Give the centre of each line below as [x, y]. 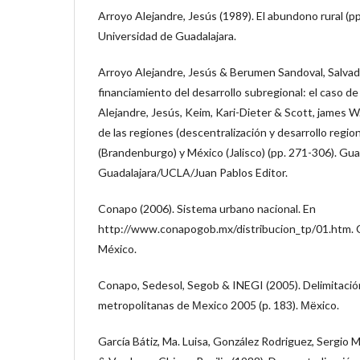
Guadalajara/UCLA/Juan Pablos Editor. [193, 172]
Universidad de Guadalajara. [167, 35]
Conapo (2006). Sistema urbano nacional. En [207, 208]
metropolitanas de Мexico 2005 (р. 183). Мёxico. [219, 305]
